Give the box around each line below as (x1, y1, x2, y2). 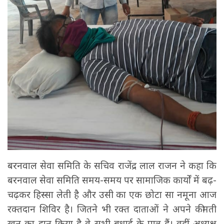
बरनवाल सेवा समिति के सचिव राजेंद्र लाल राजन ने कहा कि (7, 158, 216, 172)
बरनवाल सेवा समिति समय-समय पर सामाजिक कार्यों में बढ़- (7, 173, 216, 186)
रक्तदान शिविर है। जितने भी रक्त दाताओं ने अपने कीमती (7, 202, 216, 215)
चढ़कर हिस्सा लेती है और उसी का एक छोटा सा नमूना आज (7, 187, 216, 201)
